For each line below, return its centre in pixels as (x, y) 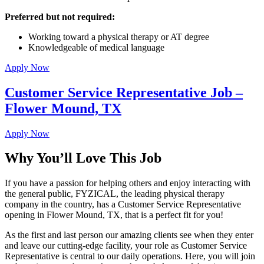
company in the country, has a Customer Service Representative (123, 204)
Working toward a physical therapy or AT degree (119, 37)
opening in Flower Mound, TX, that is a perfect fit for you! (114, 215)
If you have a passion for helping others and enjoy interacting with (128, 183)
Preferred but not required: (60, 16)
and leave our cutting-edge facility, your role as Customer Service (126, 246)
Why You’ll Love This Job (83, 158)
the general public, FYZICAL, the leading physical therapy (115, 194)
